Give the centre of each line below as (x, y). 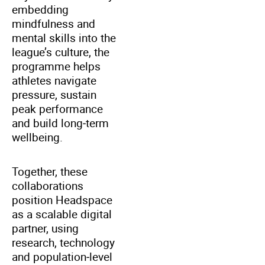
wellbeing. (37, 137)
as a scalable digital (62, 214)
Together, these (50, 171)
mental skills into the (64, 38)
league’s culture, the (61, 52)
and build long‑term (60, 123)
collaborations (48, 185)
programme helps (56, 66)
